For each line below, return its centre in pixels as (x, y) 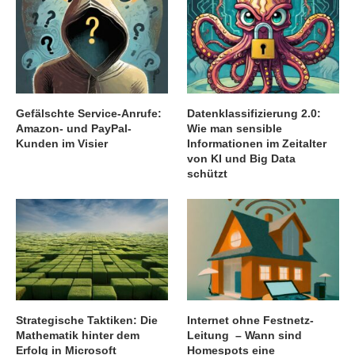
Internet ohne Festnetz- (251, 321)
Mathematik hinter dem (78, 336)
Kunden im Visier (62, 144)
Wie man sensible (235, 129)
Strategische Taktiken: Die (87, 321)
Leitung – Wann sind (245, 336)
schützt (208, 174)
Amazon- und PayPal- (74, 129)
